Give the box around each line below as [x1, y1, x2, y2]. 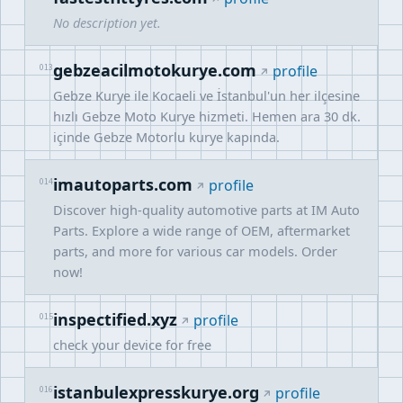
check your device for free [53, 336, 211, 354]
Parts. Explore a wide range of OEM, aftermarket [53, 221, 350, 239]
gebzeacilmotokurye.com [53, 59, 256, 81]
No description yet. [53, 13, 161, 31]
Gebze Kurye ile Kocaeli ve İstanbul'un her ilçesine [53, 86, 360, 104]
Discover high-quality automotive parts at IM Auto [53, 201, 360, 219]
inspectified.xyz [53, 309, 177, 330]
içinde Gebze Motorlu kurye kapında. [53, 128, 280, 146]
